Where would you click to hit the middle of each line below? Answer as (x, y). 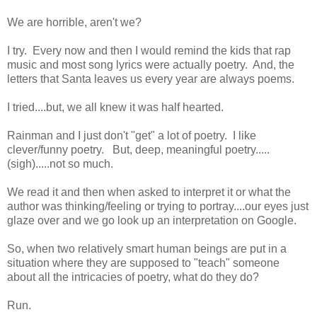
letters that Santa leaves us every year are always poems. (152, 79)
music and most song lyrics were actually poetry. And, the (151, 64)
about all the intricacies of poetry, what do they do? (133, 277)
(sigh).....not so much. (62, 163)
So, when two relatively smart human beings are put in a (147, 248)
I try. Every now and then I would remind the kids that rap (149, 50)
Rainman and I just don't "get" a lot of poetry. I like (132, 135)
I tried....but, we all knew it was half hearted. (115, 107)
